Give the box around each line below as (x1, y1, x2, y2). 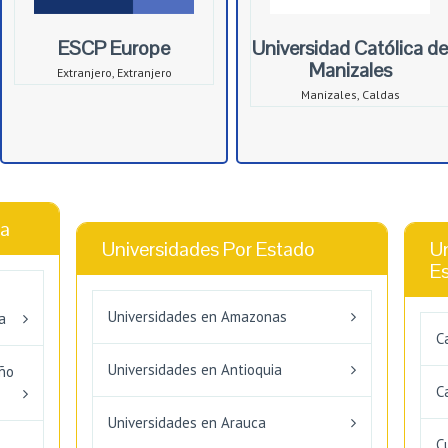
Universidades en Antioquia (108, 360, 282, 380)
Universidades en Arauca (108, 413, 266, 433)
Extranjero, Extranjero (56, 65, 172, 81)
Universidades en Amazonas (108, 307, 287, 327)
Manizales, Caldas (300, 87, 400, 103)
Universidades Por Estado (102, 236, 315, 263)
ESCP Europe (58, 35, 170, 62)
